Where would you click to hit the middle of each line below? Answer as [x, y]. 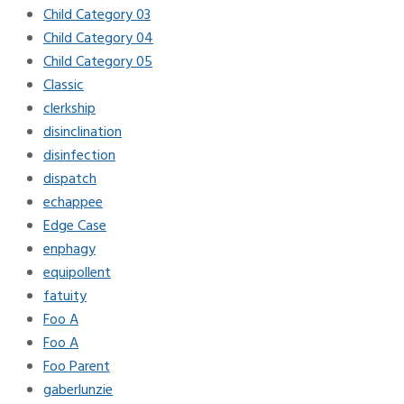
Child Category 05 [98, 62]
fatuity [65, 296]
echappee [73, 202]
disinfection [79, 156]
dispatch [70, 179]
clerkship [69, 109]
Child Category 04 [98, 38]
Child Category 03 [97, 15]
